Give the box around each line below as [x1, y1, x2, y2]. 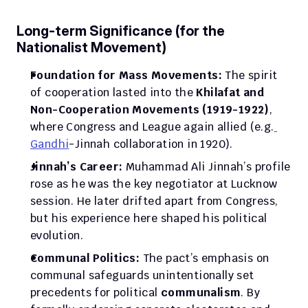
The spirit [222, 68, 278, 82]
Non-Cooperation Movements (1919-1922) [30, 102, 269, 117]
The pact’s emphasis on [140, 251, 269, 265]
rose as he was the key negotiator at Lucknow [30, 177, 278, 191]
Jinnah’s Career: [30, 159, 123, 174]
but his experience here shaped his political [30, 211, 267, 225]
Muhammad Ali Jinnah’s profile [122, 159, 291, 174]
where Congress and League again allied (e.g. [30, 120, 274, 134]
